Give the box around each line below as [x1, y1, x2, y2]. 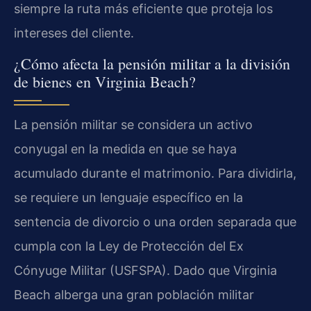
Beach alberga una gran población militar [14, 287, 254, 303]
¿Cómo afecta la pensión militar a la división [14, 53, 290, 74]
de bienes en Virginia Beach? [14, 72, 196, 92]
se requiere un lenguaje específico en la [14, 190, 243, 205]
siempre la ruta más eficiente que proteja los [14, 1, 273, 17]
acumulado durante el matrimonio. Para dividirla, [14, 166, 296, 181]
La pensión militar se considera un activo [14, 117, 253, 133]
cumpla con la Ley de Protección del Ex [14, 239, 244, 254]
